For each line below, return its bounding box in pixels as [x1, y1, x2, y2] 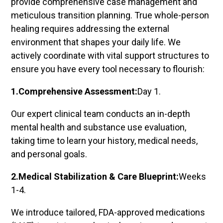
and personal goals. [11, 149, 88, 160]
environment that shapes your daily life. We [11, 37, 181, 48]
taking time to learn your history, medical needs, [11, 135, 198, 146]
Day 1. [137, 86, 161, 97]
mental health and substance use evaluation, [11, 122, 187, 133]
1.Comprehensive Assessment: [11, 86, 138, 97]
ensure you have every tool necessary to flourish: [11, 64, 205, 75]
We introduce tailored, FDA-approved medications [11, 207, 206, 218]
